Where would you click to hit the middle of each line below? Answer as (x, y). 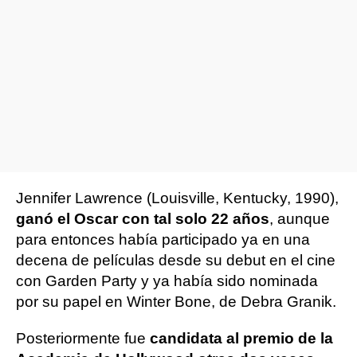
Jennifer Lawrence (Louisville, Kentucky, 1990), (177, 198)
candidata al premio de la (239, 338)
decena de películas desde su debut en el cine (176, 260)
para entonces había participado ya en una (163, 239)
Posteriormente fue (81, 338)
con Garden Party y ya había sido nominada (167, 281)
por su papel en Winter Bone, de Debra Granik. (176, 302)
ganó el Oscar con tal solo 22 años (143, 219)
